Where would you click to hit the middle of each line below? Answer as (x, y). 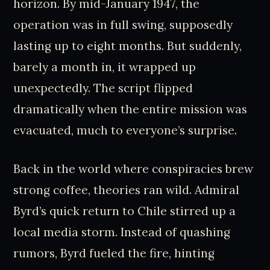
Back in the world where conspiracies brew (133, 168)
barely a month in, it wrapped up (105, 67)
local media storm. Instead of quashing (122, 232)
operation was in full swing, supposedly (123, 24)
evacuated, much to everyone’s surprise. (125, 130)
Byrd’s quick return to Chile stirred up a (125, 211)
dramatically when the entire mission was (130, 109)
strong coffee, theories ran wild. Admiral (127, 190)
